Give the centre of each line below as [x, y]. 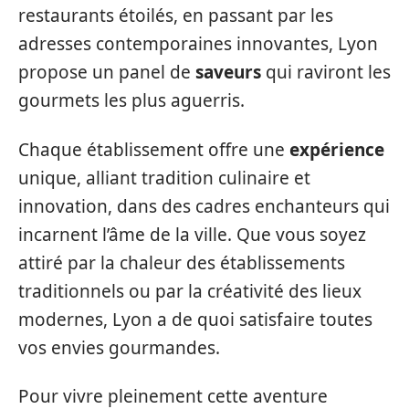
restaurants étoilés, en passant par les [176, 16]
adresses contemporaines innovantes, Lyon [198, 44]
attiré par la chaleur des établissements [182, 262]
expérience [337, 149]
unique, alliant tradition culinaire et [164, 178]
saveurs [228, 73]
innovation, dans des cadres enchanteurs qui [204, 206]
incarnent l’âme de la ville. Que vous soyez [192, 234]
